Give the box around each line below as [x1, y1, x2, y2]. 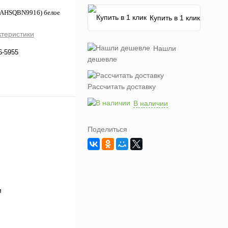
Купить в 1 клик [150, 14, 200, 22]
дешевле [88, 55, 117, 63]
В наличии [133, 99, 168, 107]
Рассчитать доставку [88, 82, 156, 91]
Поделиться [88, 125, 127, 133]
